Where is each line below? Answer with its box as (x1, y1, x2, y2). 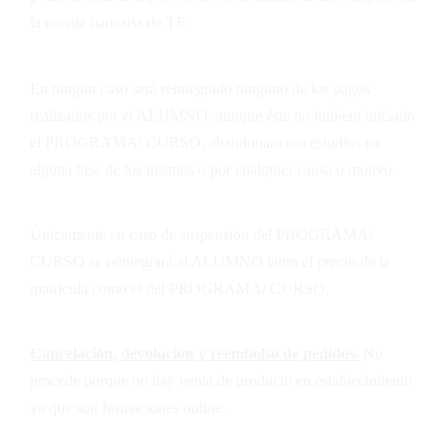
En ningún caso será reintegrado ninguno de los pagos (30, 79, 370, 97)
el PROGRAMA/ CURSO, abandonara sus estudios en (30, 133, 380, 151)
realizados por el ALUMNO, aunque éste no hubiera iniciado (30, 106, 415, 124)
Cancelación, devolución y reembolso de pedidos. (30, 345, 363, 363)
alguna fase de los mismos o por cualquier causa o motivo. (30, 160, 396, 178)
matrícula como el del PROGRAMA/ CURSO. (30, 279, 329, 297)
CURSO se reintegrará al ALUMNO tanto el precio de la (30, 252, 390, 270)
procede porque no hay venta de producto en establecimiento (30, 372, 412, 390)
